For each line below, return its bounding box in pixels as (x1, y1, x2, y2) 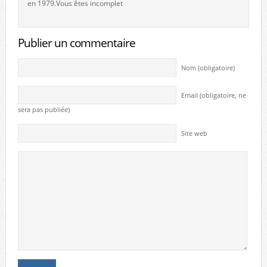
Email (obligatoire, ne (181, 91, 246, 100)
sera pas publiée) (17, 105, 70, 114)
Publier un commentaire (17, 35, 135, 50)
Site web (181, 129, 207, 138)
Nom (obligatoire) (181, 64, 235, 72)
